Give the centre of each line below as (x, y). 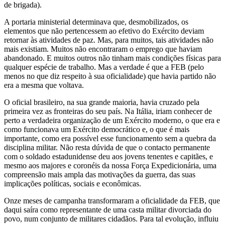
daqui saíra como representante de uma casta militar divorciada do (108, 209)
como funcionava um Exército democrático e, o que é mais (97, 129)
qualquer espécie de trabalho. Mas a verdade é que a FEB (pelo (104, 67)
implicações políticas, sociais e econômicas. (73, 183)
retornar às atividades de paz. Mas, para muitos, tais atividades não (109, 40)
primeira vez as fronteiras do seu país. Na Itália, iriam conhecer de (108, 111)
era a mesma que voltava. (44, 85)
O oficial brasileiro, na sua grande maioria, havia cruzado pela (102, 102)
